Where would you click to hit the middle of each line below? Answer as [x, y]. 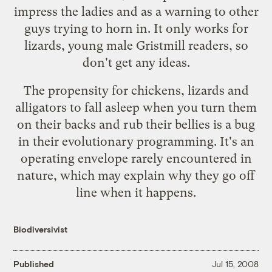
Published [34, 264]
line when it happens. [136, 192]
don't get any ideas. [136, 62]
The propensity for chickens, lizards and [136, 90]
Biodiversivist [41, 229]
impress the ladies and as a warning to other [136, 11]
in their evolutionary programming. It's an [136, 141]
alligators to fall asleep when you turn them [136, 107]
